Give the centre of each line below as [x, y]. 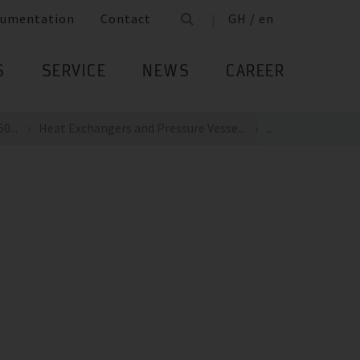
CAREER [255, 73]
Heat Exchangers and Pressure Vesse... [142, 128]
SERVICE [74, 73]
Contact [126, 19]
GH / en [251, 19]
